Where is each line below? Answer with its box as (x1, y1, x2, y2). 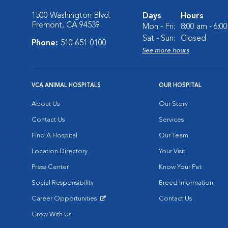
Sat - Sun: (142, 35, 175, 43)
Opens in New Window (31, 203, 100, 210)
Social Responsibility (32, 180, 94, 186)
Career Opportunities (32, 195, 98, 202)
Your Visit (159, 148, 185, 155)
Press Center (32, 164, 69, 170)
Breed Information (159, 180, 213, 186)
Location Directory (32, 148, 88, 155)
